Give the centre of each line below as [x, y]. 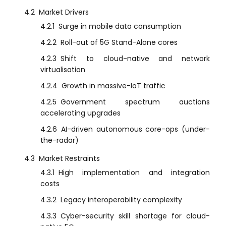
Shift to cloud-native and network [135, 59]
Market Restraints [69, 159]
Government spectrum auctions [135, 102]
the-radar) [60, 140]
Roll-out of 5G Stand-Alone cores [119, 43]
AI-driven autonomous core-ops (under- [135, 129]
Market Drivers [64, 12]
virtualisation [63, 70]
